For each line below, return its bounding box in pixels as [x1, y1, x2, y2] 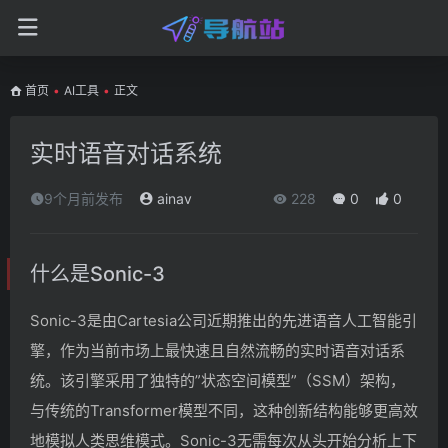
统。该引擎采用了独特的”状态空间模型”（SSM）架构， [30, 371, 405, 390]
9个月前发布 [44, 190, 123, 207]
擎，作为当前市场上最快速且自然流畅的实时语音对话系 [30, 341, 405, 360]
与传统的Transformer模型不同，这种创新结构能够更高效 [30, 401, 418, 420]
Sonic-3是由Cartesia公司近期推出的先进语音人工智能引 [30, 311, 417, 330]
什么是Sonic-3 [30, 262, 165, 286]
